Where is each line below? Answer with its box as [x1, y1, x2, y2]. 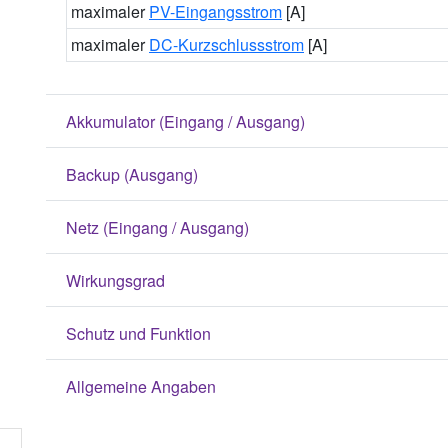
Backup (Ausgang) [66, 162, 198, 186]
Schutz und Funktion [66, 321, 211, 345]
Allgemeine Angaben [66, 374, 216, 398]
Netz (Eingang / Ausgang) [66, 215, 249, 239]
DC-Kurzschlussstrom [149, 33, 304, 56]
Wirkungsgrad [66, 268, 165, 292]
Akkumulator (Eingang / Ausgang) [66, 109, 305, 133]
